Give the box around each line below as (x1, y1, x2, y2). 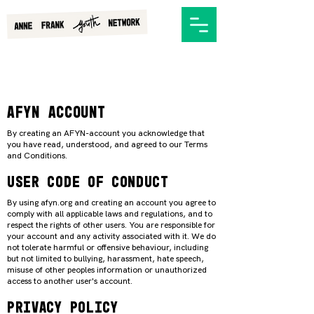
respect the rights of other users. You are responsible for (7, 219, 215, 231)
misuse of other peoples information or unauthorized (7, 264, 207, 275)
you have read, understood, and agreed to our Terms (7, 139, 207, 150)
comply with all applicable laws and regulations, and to (7, 208, 212, 219)
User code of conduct (7, 175, 177, 191)
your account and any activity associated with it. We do (7, 231, 216, 242)
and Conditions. (7, 150, 69, 161)
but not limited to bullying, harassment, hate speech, (7, 253, 204, 264)
